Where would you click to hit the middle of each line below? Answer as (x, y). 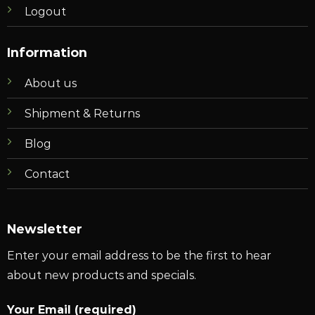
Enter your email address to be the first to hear (139, 256)
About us (50, 84)
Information (47, 52)
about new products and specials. (101, 275)
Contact (47, 174)
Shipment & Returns (82, 114)
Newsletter (44, 229)
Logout (45, 11)
